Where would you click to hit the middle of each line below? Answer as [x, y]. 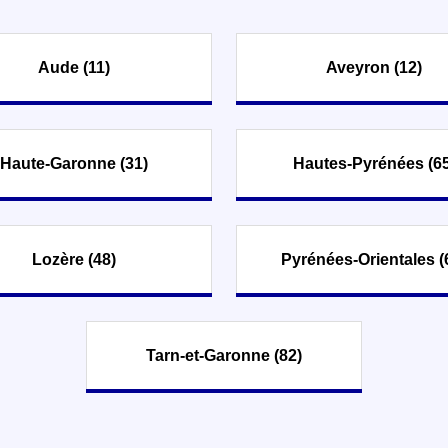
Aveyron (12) [374, 67]
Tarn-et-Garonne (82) [224, 355]
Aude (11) [74, 67]
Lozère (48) [74, 259]
